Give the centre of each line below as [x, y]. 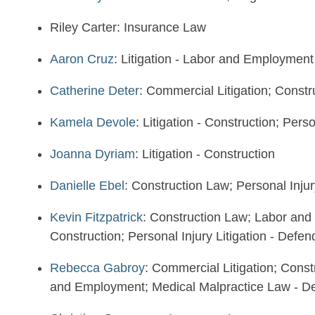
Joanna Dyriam [92, 154]
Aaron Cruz [82, 59]
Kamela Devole [93, 122]
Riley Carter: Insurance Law [128, 27]
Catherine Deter [95, 91]
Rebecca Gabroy [97, 268]
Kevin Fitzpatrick [96, 217]
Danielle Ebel [87, 186]
